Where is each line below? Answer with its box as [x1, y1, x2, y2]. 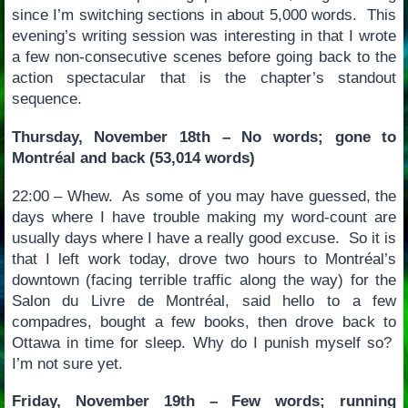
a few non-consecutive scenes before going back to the [11, 48, 397, 66]
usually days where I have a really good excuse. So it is [11, 229, 397, 247]
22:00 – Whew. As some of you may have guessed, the [11, 187, 397, 205]
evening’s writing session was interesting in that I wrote [11, 27, 397, 46]
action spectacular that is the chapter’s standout [11, 69, 397, 87]
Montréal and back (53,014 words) [11, 148, 255, 167]
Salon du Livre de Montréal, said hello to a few [11, 291, 397, 310]
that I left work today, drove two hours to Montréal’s [11, 250, 397, 268]
